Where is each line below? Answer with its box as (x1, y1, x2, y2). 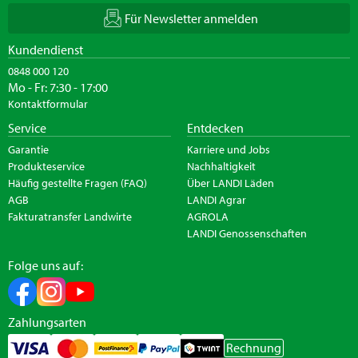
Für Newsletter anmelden (124, 10, 258, 26)
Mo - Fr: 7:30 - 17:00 (8, 78, 108, 95)
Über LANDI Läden (187, 175, 274, 190)
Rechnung (226, 340, 281, 356)
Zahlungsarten (8, 313, 86, 330)
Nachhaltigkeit (187, 158, 256, 173)
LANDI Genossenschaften (187, 225, 307, 241)
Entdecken (187, 119, 244, 136)
